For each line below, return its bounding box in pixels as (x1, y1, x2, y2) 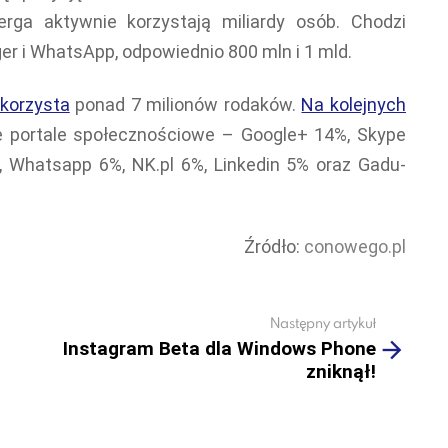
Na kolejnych (301, 93, 407, 115)
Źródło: (244, 236, 304, 258)
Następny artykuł (270, 312, 376, 332)
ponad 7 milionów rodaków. (69, 93, 302, 115)
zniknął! (306, 360, 376, 384)
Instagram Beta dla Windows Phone (63, 337, 376, 361)
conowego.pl (304, 236, 406, 258)
